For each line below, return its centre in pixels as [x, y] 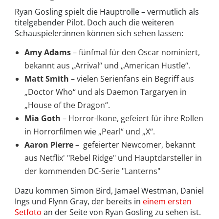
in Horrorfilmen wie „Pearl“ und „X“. [90, 132]
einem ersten [167, 202]
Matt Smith [47, 79]
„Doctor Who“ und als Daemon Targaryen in [106, 92]
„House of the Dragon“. [67, 105]
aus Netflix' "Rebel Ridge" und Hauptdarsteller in [113, 158]
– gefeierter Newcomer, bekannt [134, 145]
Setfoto [28, 212]
